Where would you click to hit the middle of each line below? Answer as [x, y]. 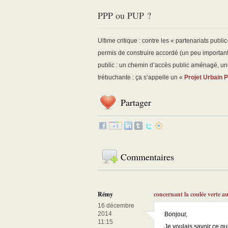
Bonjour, [176, 215]
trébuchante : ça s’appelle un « [141, 78]
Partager [136, 103]
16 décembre [116, 206]
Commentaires [147, 157]
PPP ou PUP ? [124, 16]
